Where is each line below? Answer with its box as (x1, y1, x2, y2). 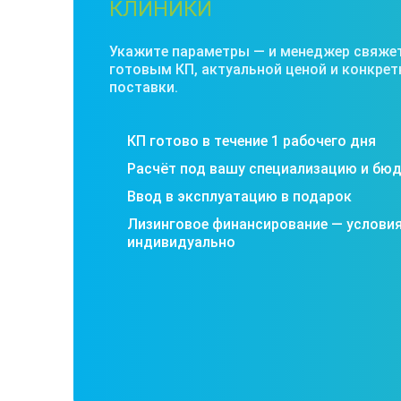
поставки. (109, 78, 178, 96)
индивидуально (127, 233, 235, 251)
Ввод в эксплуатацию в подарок (127, 187, 352, 205)
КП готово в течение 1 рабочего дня (127, 132, 376, 149)
